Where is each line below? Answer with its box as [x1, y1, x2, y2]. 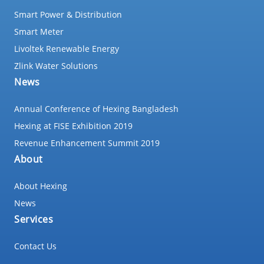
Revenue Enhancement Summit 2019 [14, 137, 160, 148]
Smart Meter [14, 26, 64, 37]
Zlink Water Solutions [14, 60, 98, 71]
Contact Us [14, 240, 57, 252]
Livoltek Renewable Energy [14, 43, 119, 54]
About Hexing [14, 180, 67, 192]
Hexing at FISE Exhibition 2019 [14, 120, 133, 131]
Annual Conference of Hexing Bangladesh [14, 103, 179, 114]
